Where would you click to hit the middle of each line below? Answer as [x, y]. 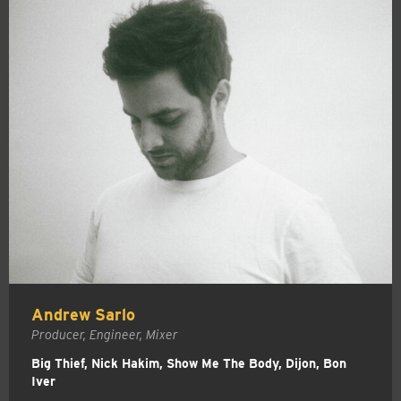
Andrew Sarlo [83, 315]
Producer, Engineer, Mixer [105, 335]
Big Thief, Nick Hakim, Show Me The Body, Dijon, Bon [189, 364]
